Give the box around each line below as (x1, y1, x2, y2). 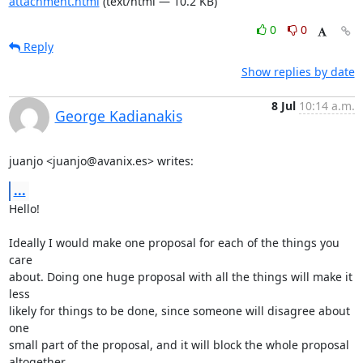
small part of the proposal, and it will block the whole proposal (8, 337, 349, 352)
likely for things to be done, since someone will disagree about (8, 303, 350, 318)
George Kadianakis (54, 106, 182, 126)
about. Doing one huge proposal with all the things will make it (8, 269, 352, 284)
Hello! (8, 201, 40, 216)
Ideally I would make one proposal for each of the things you (8, 235, 340, 250)
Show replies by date (241, 64, 355, 79)
